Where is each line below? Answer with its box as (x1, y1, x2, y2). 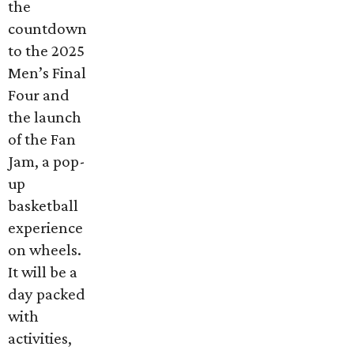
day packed (8, 284, 85, 303)
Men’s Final (8, 62, 86, 82)
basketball (8, 195, 78, 215)
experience (8, 217, 83, 237)
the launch (8, 107, 81, 126)
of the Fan (8, 129, 76, 149)
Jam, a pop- (8, 151, 85, 171)
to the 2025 (8, 40, 85, 60)
